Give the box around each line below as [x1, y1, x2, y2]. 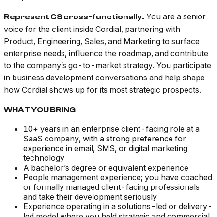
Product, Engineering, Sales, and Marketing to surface [4, 36, 200, 46]
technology [23, 153, 64, 163]
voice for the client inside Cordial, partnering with [4, 24, 180, 34]
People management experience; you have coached [23, 172, 212, 183]
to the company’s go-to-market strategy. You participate [4, 61, 211, 71]
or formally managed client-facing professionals [23, 182, 200, 192]
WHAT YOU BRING [4, 106, 76, 115]
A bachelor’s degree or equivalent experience [23, 163, 188, 173]
